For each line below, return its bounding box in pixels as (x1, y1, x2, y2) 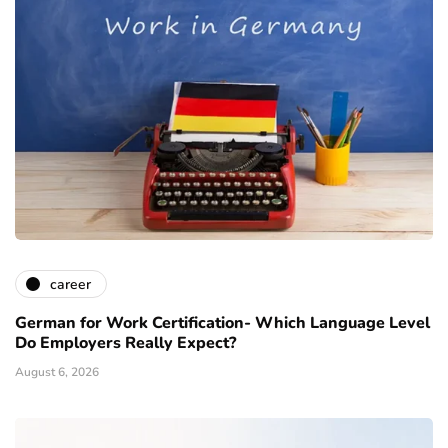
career (50, 274, 91, 294)
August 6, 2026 (15, 364, 99, 381)
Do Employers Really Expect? (15, 332, 236, 355)
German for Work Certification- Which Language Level (15, 312, 430, 335)
